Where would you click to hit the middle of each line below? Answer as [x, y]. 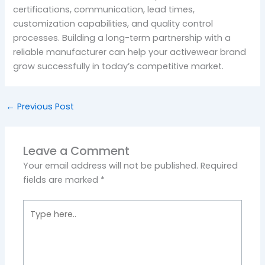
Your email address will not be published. [111, 165]
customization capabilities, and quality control [113, 23]
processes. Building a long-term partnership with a [122, 38]
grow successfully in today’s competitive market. [119, 66]
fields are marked [62, 180]
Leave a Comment [77, 151]
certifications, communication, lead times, [104, 9]
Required [219, 165]
